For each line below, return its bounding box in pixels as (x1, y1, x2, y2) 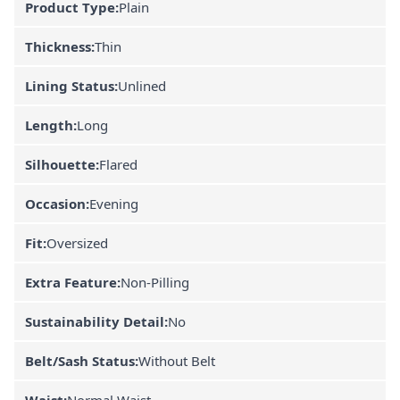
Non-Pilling (121, 272, 189, 291)
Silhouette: (25, 154, 99, 173)
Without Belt (138, 351, 215, 370)
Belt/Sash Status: (25, 351, 138, 370)
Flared (99, 154, 137, 173)
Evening (89, 194, 138, 212)
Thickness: (25, 37, 95, 55)
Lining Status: (25, 76, 118, 95)
